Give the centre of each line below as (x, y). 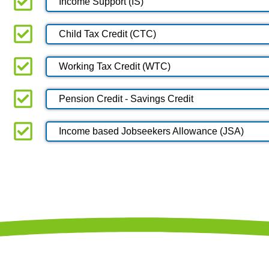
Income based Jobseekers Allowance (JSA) (151, 131)
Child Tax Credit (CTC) (107, 34)
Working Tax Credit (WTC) (115, 66)
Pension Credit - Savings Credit (126, 98)
